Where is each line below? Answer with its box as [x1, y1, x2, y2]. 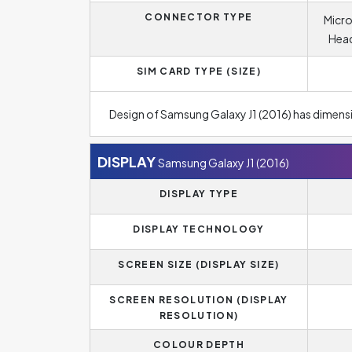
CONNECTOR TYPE [145, 11, 253, 23]
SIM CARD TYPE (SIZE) [136, 65, 262, 77]
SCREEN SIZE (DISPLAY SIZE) [118, 258, 280, 270]
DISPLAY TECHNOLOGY [133, 223, 265, 235]
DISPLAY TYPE [159, 188, 239, 200]
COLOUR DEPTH [152, 339, 245, 350]
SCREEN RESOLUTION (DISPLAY [109, 294, 288, 306]
